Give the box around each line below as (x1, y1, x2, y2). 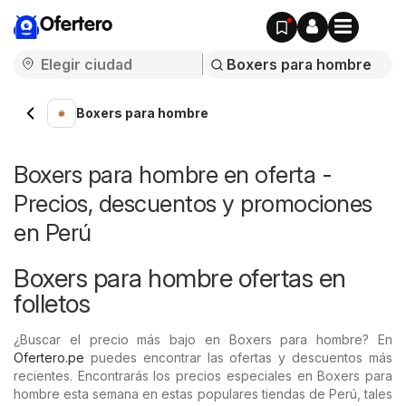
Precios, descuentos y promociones (14, 189, 372, 217)
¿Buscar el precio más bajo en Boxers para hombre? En (14, 332, 392, 347)
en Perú (14, 218, 92, 246)
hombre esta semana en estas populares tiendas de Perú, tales (14, 386, 392, 401)
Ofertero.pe (14, 350, 84, 365)
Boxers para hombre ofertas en (14, 263, 346, 294)
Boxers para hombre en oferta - (14, 160, 332, 188)
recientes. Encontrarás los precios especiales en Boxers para (14, 368, 392, 383)
